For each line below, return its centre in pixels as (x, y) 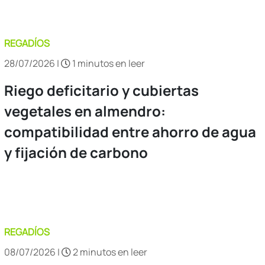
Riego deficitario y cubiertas (101, 90)
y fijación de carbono (76, 152)
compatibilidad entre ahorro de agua (130, 131)
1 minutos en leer (108, 63)
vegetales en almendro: (85, 111)
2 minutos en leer (109, 252)
